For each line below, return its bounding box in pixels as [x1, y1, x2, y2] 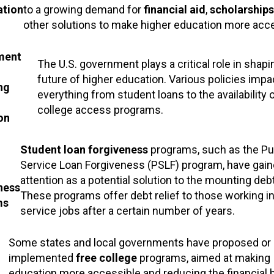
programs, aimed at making [136, 251, 270, 264]
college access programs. [37, 103, 163, 116]
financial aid [143, 2, 206, 16]
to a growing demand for [23, 2, 144, 16]
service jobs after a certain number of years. [20, 204, 235, 217]
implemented [8, 251, 76, 264]
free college [75, 251, 137, 264]
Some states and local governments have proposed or [8, 235, 271, 249]
